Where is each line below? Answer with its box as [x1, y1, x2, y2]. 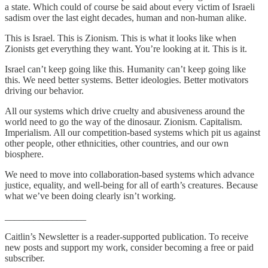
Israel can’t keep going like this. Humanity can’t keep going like [5, 63, 246, 74]
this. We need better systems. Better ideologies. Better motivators [5, 74, 248, 85]
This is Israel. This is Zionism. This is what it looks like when [5, 32, 236, 43]
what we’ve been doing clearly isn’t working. [5, 190, 176, 201]
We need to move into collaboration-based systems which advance [5, 169, 254, 179]
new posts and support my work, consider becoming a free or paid [5, 242, 254, 252]
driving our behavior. [5, 85, 84, 96]
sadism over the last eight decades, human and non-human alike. [5, 12, 246, 23]
